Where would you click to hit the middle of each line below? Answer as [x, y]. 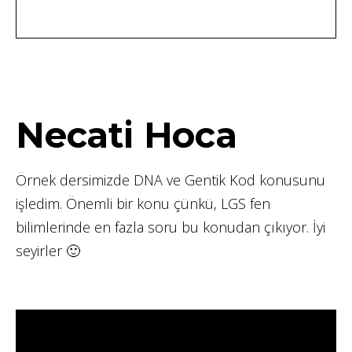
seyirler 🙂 [50, 250]
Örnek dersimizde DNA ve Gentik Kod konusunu [170, 180]
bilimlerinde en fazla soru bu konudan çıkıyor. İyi [170, 227]
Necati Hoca [126, 134]
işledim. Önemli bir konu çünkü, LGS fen [143, 203]
